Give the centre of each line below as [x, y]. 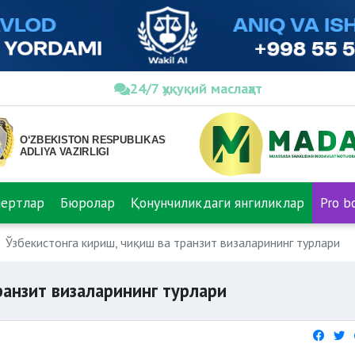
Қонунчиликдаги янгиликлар [218, 202]
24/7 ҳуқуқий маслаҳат [196, 88]
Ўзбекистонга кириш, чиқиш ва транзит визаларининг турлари [173, 242]
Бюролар [88, 202]
